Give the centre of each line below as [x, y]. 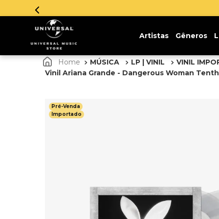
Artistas [154, 36]
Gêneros [191, 36]
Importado [66, 114]
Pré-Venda [66, 106]
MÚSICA [105, 62]
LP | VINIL [148, 62]
